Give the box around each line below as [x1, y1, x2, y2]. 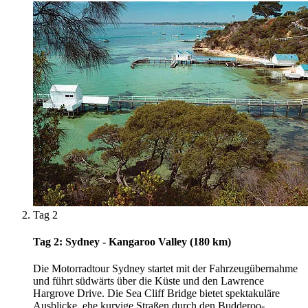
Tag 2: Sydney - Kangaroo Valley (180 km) [33, 236, 231, 248]
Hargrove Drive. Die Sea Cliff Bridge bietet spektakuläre [33, 287, 280, 300]
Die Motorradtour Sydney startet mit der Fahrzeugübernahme [33, 263, 298, 275]
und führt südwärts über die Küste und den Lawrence [33, 275, 264, 287]
